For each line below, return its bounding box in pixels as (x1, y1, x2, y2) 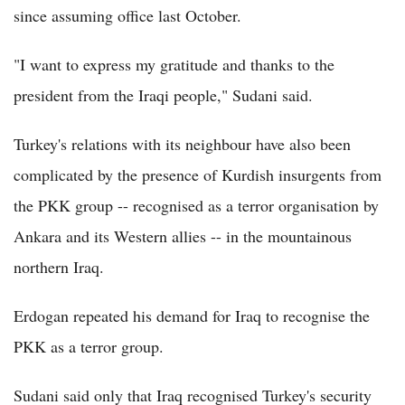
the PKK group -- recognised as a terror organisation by (14, 194, 379, 217)
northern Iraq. (14, 256, 104, 278)
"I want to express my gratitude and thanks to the (14, 53, 334, 76)
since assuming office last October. (14, 5, 241, 27)
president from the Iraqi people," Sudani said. (14, 84, 313, 107)
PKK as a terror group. (14, 335, 164, 358)
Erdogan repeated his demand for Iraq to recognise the (14, 305, 370, 327)
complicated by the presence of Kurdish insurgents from (14, 164, 381, 186)
